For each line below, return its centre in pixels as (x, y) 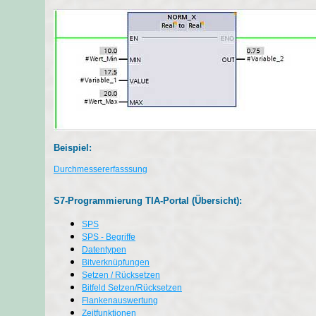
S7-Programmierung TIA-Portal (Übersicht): (148, 200)
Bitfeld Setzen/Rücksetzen (132, 287)
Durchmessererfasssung (101, 170)
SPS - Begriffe (109, 237)
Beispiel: (73, 148)
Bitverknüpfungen (116, 262)
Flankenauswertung (120, 300)
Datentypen (104, 249)
